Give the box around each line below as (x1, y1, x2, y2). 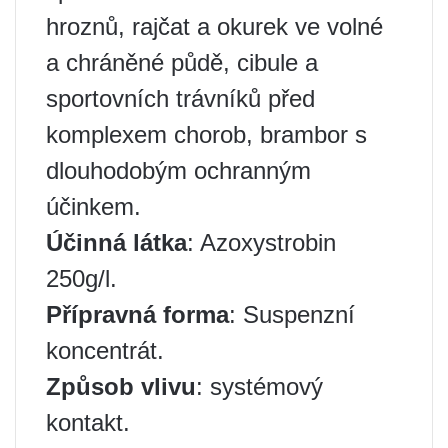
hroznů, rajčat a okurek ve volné (46, 13, 383, 40)
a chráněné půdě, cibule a (46, 49, 318, 76)
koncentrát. (46, 337, 164, 364)
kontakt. (46, 409, 130, 436)
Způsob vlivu (46, 373, 196, 400)
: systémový (196, 373, 323, 400)
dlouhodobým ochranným (46, 157, 311, 184)
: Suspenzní (229, 301, 355, 328)
